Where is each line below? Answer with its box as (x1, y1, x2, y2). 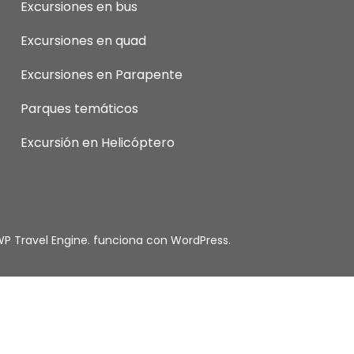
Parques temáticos (20, 99, 138, 118)
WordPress (171, 232, 228, 248)
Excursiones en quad (20, 31, 146, 50)
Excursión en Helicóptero (20, 133, 175, 152)
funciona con (90, 232, 171, 248)
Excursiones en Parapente (20, 65, 183, 84)
